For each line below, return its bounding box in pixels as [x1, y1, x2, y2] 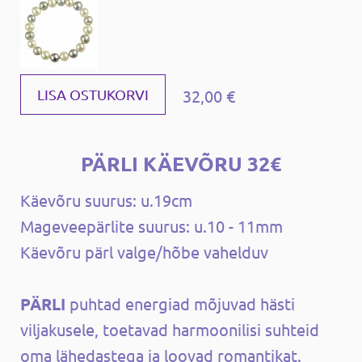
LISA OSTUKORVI [37, 85, 149, 103]
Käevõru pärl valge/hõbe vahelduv [20, 241, 268, 262]
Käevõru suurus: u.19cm [20, 189, 192, 210]
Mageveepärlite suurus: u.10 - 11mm [20, 215, 283, 236]
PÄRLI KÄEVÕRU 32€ [81, 149, 281, 176]
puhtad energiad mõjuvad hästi [65, 293, 295, 314]
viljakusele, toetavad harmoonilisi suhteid [20, 318, 319, 339]
